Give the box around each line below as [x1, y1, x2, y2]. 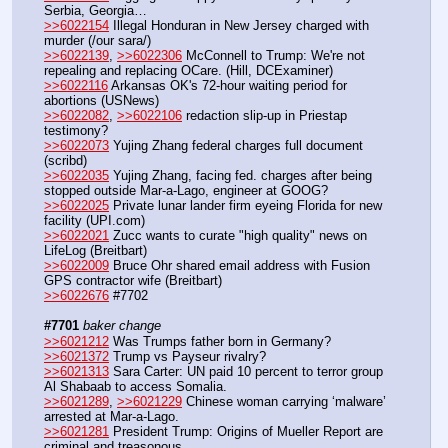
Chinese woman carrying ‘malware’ [182, 393, 386, 409]
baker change [83, 318, 161, 334]
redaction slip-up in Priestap [182, 108, 347, 124]
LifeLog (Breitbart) [44, 243, 147, 259]
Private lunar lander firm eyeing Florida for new [109, 198, 382, 214]
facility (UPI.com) [44, 213, 145, 229]
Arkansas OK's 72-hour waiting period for [108, 78, 347, 94]
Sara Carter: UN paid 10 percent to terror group [109, 363, 383, 379]
